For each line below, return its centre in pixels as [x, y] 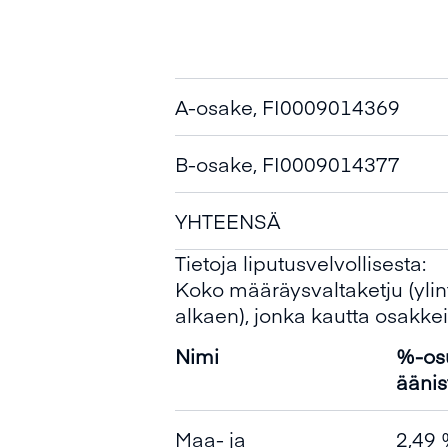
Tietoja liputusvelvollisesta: [300, 262]
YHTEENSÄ [227, 220]
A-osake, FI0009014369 [287, 106]
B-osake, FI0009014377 [287, 163]
